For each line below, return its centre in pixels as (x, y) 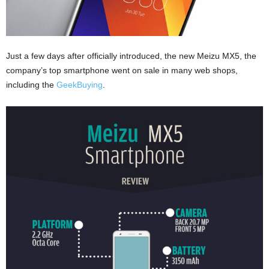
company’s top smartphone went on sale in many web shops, (122, 70)
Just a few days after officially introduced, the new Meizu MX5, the (131, 56)
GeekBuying (80, 84)
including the (31, 84)
